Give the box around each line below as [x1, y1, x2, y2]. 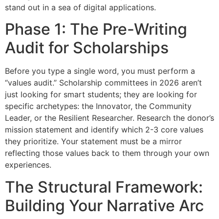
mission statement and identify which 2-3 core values [5, 125, 203, 135]
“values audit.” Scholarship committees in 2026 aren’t [5, 78, 202, 88]
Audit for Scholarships [5, 38, 169, 58]
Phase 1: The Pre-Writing [5, 20, 187, 39]
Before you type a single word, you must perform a [5, 66, 195, 76]
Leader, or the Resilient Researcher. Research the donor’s [5, 113, 214, 123]
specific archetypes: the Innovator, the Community [5, 101, 192, 111]
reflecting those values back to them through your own [5, 148, 209, 158]
